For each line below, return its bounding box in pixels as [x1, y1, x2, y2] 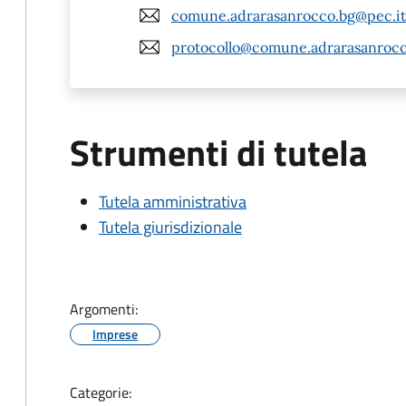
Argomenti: [70, 298, 138, 320]
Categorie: [70, 382, 131, 403]
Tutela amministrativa [99, 189, 246, 214]
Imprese [92, 324, 138, 343]
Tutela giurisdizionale [99, 215, 242, 239]
